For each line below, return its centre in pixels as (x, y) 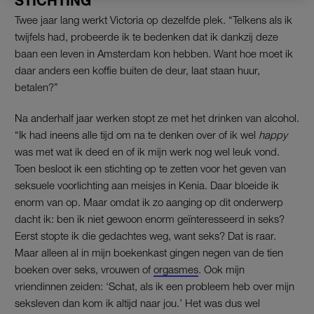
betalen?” (36, 87)
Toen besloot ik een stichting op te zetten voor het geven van (150, 168)
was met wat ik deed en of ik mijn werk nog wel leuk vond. (147, 151)
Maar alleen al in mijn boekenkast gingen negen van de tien (149, 252)
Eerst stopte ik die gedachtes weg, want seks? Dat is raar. (145, 235)
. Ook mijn (221, 269)
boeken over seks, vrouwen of (84, 269)
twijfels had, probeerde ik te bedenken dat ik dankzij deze (146, 36)
